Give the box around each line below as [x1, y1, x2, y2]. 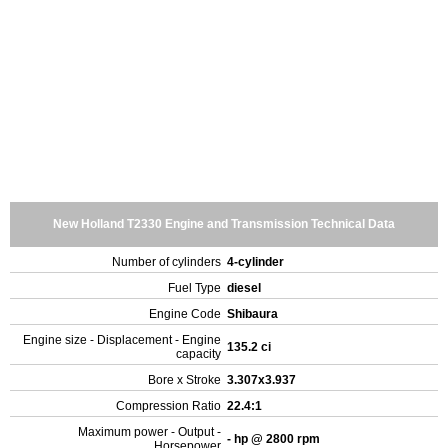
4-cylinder [227, 255, 287, 269]
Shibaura [227, 307, 281, 321]
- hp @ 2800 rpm [227, 432, 323, 446]
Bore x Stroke [148, 373, 221, 387]
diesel [227, 281, 264, 295]
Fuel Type [168, 281, 221, 295]
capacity [176, 347, 221, 361]
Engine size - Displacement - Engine [23, 333, 221, 347]
